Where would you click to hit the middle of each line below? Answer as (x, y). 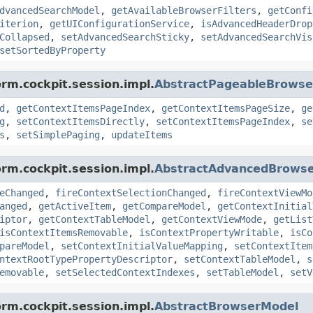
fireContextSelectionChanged (131, 192)
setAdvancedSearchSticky (125, 37)
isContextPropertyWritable (209, 232)
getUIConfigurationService (119, 23)
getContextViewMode (212, 219)
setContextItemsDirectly (80, 121)
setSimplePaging (58, 134)
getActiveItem (75, 206)
